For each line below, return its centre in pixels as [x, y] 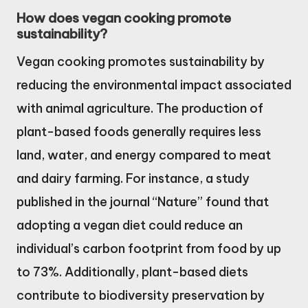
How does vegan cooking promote [124, 18]
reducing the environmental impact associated [154, 85]
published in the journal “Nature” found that [143, 202]
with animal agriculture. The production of [140, 109]
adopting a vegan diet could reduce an [130, 225]
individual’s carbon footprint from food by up [149, 249]
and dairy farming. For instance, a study [133, 179]
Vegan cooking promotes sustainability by [141, 62]
